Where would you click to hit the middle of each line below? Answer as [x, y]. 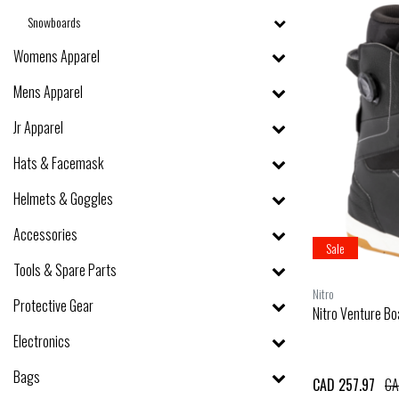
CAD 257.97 [344, 384]
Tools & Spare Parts [65, 269]
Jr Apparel [38, 127]
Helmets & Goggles [63, 198]
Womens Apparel [57, 56]
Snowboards [54, 21]
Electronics [42, 341]
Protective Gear [53, 305]
